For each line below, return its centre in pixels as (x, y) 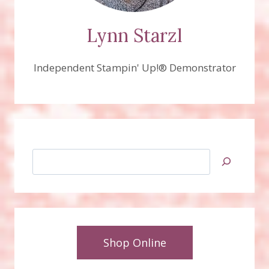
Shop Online (134, 243)
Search (48, 157)
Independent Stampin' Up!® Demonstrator (134, 67)
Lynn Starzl (134, 35)
